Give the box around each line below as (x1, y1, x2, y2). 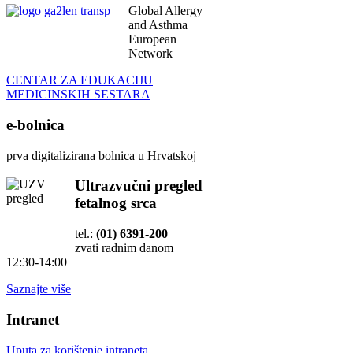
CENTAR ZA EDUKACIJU (6, 73, 153, 87)
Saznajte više (6, 282, 71, 296)
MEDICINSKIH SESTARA (6, 87, 150, 102)
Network (128, 46, 173, 61)
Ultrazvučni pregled (75, 177, 203, 195)
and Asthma (128, 18, 188, 32)
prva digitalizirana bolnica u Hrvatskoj (6, 148, 196, 162)
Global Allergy (128, 4, 203, 18)
